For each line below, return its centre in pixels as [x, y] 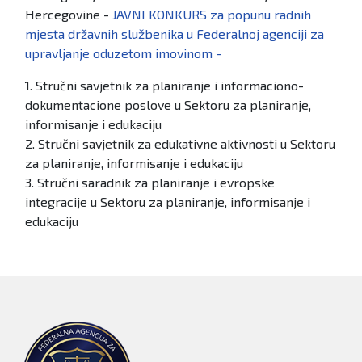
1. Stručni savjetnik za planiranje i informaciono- [164, 85]
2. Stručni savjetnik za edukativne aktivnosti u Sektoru [180, 143]
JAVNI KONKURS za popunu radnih [212, 14]
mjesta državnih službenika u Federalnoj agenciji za [175, 33]
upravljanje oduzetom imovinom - [125, 53]
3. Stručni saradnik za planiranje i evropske [150, 182]
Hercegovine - [69, 14]
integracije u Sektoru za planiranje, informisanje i [168, 201]
